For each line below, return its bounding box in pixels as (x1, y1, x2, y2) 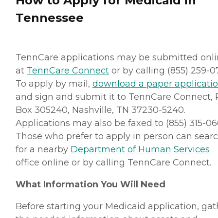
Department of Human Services (71, 144, 210, 155)
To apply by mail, (16, 78, 92, 89)
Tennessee (16, 10, 84, 25)
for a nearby (16, 144, 71, 155)
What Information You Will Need (16, 179, 165, 190)
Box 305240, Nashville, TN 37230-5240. (16, 104, 185, 115)
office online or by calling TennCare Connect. (16, 157, 211, 168)
